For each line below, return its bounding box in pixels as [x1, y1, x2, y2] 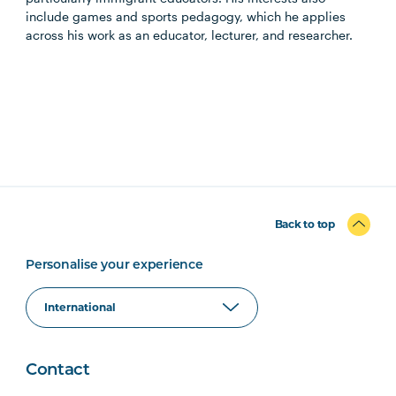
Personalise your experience [26, 258, 203, 272]
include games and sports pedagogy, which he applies [26, 8, 346, 24]
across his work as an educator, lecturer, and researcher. [26, 27, 354, 42]
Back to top [274, 217, 335, 231]
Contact [26, 362, 90, 379]
